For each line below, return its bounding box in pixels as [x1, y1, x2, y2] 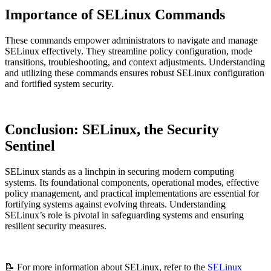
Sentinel [5, 138, 55, 154]
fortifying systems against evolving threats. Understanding [5, 199, 226, 210]
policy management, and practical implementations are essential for [5, 188, 259, 199]
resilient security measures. [5, 221, 106, 232]
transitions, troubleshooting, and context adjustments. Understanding [5, 56, 265, 67]
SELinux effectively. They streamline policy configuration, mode [5, 45, 252, 56]
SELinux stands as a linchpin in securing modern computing [5, 166, 234, 177]
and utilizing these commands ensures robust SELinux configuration [5, 67, 264, 78]
